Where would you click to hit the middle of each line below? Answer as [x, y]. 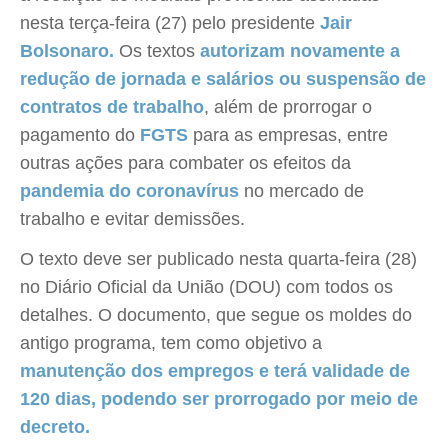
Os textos [157, 51]
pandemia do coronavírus [132, 191]
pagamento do [80, 135]
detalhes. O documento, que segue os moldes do [216, 315]
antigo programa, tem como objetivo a [171, 343]
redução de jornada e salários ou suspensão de [223, 79]
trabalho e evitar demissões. [132, 219]
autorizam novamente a [297, 51]
